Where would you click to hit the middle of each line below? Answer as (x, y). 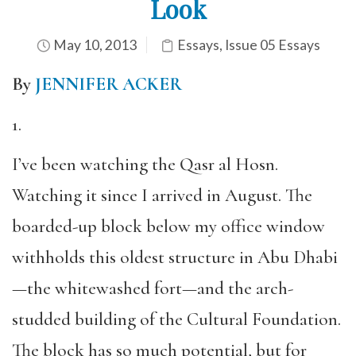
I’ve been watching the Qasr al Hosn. (145, 164)
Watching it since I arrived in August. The (162, 195)
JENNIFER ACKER (108, 84)
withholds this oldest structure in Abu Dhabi (175, 257)
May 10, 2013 (93, 45)
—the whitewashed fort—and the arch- (153, 288)
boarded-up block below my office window (168, 226)
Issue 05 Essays (272, 45)
